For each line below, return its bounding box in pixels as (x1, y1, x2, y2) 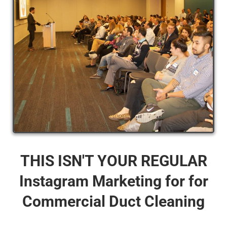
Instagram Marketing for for (19, 172, 208, 190)
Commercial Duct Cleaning (22, 192, 205, 210)
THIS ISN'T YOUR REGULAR (20, 152, 207, 170)
